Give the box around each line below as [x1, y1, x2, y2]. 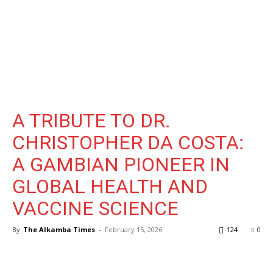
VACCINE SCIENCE [12, 197, 179, 220]
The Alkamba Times [23, 225, 95, 234]
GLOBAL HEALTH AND [12, 175, 208, 198]
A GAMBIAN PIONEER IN [12, 153, 230, 176]
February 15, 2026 [105, 225, 162, 234]
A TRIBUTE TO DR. [12, 109, 171, 132]
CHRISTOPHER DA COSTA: [12, 131, 244, 154]
